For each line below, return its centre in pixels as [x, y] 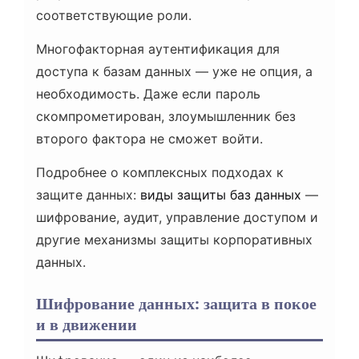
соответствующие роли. [114, 16]
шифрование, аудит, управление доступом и [177, 218]
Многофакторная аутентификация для [158, 49]
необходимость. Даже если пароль [148, 94]
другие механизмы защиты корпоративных [174, 240]
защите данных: [88, 195]
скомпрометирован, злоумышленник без [166, 117]
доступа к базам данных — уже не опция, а [174, 72]
